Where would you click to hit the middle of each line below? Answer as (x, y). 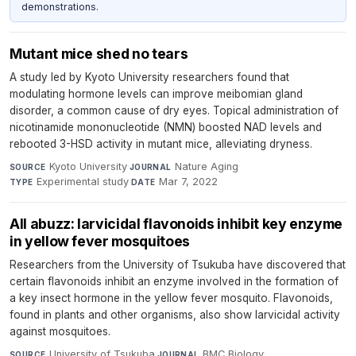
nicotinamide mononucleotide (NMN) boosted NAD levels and (166, 127)
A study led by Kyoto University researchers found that (149, 77)
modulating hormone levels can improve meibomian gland (156, 93)
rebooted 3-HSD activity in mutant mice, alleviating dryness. (161, 143)
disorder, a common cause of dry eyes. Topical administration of (174, 110)
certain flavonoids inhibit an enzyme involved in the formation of (174, 281)
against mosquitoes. (60, 331)
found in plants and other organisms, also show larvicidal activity (175, 314)
